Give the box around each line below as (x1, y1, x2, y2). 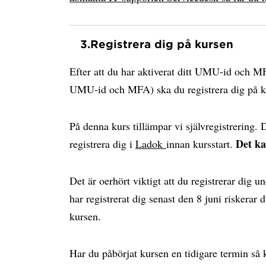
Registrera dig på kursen (90, 37, 233, 50)
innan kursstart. (166, 137, 236, 151)
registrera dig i (69, 137, 135, 151)
